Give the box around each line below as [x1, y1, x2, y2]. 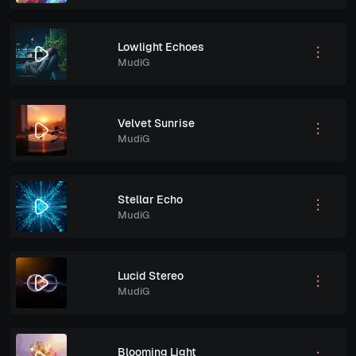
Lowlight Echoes [118, 39, 204, 54]
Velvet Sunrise [118, 115, 195, 130]
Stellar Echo [118, 192, 183, 207]
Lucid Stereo [118, 268, 184, 283]
